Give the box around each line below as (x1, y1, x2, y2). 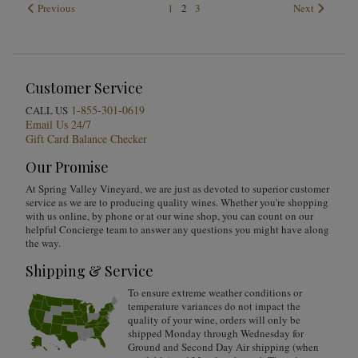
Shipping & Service (26, 261, 153, 280)
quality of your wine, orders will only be (128, 312, 300, 327)
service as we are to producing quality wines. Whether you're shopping (26, 195, 328, 209)
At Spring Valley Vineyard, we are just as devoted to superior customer (26, 181, 329, 196)
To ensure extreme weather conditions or (128, 285, 302, 300)
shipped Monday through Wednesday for (128, 326, 304, 340)
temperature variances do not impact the (128, 299, 300, 313)
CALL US (26, 103, 71, 117)
